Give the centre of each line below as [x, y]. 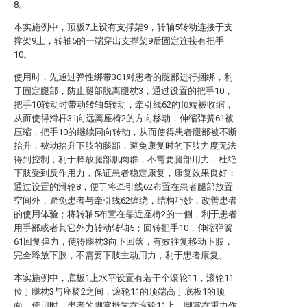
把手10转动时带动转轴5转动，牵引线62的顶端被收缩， [124, 105]
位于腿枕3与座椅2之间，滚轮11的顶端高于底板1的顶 [119, 292]
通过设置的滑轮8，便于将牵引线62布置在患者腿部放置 [123, 187]
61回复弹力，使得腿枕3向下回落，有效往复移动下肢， [123, 242]
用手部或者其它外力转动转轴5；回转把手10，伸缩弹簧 [123, 228]
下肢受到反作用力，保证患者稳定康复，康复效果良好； [125, 173]
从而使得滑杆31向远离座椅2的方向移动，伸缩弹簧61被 [124, 118]
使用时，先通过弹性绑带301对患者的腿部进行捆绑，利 [123, 77]
